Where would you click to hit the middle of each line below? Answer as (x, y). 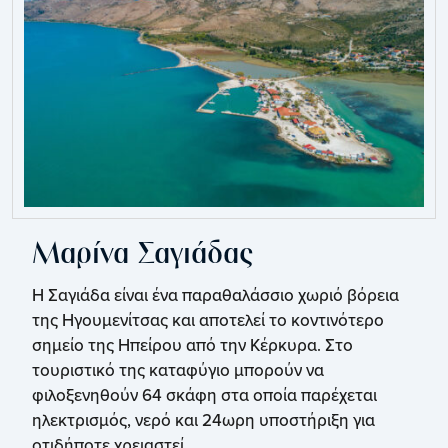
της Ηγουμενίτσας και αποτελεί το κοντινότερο (208, 320)
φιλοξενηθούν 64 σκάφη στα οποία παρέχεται (204, 395)
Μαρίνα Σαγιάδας (142, 256)
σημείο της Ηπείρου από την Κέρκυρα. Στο (192, 345)
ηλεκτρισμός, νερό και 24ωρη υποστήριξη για (203, 420)
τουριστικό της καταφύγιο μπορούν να (178, 370)
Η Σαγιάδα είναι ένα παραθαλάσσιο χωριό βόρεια (215, 295)
